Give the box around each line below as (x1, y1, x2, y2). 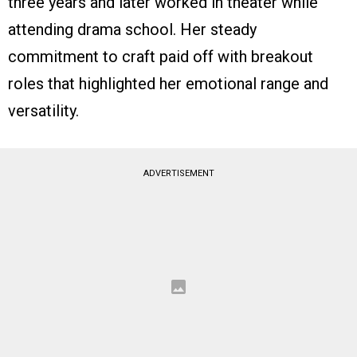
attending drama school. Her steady (8, 19, 257, 39)
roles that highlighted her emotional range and (8, 73, 328, 93)
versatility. (8, 100, 79, 120)
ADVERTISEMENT (143, 167, 214, 178)
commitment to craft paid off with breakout (8, 46, 313, 66)
